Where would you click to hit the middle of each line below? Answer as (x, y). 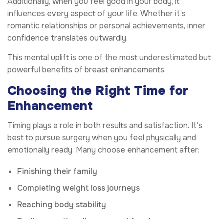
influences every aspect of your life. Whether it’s (97, 14)
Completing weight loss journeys (78, 188)
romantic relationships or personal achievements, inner (106, 26)
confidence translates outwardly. (67, 38)
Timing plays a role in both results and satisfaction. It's (105, 126)
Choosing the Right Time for (98, 91)
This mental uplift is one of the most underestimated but (109, 58)
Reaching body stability (62, 205)
